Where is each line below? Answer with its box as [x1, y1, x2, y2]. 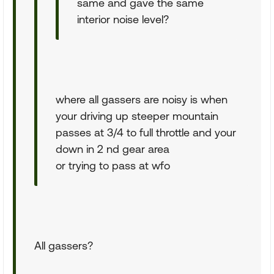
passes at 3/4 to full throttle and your [56, 126, 236, 139]
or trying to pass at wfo [56, 159, 170, 172]
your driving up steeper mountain [56, 109, 218, 122]
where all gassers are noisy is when [56, 93, 228, 106]
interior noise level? [77, 13, 169, 26]
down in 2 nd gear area [56, 143, 169, 155]
